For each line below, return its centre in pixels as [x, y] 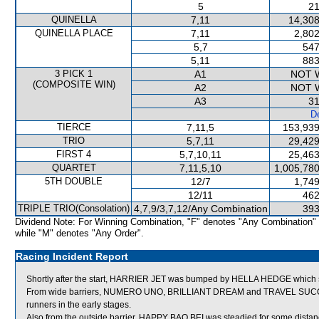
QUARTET [74, 168]
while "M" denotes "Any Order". [79, 233]
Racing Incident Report [72, 256]
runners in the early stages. [79, 305]
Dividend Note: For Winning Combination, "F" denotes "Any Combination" [166, 222]
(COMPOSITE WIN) [74, 84]
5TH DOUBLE [74, 181]
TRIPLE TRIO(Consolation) [74, 208]
